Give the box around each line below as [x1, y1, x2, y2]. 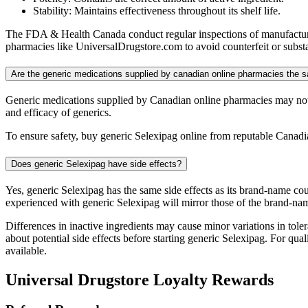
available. [5, 244, 47, 256]
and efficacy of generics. [5, 107, 111, 119]
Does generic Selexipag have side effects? [11, 158, 181, 169]
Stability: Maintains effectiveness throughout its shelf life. [33, 4, 280, 16]
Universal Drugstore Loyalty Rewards [5, 270, 274, 289]
